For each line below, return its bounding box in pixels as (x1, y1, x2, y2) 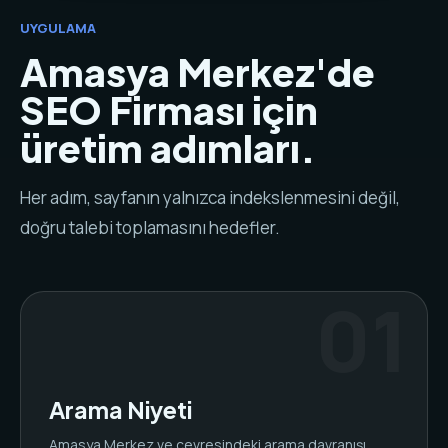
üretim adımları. (20, 124, 316, 171)
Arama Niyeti (49, 395, 192, 424)
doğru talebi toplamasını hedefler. (20, 216, 280, 239)
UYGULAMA (20, 19, 96, 37)
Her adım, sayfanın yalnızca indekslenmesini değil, (20, 186, 400, 209)
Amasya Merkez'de (20, 48, 375, 95)
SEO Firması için (20, 86, 318, 133)
